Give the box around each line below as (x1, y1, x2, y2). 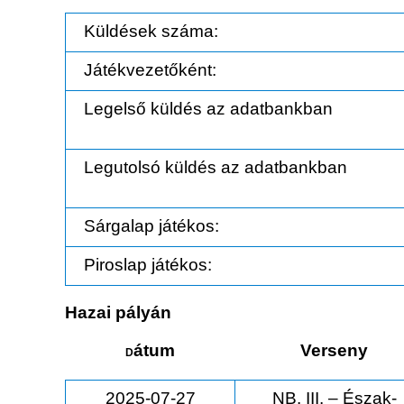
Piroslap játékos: (84, 255, 212, 275)
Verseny (299, 341, 368, 361)
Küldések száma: (84, 22, 218, 41)
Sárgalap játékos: (84, 216, 219, 236)
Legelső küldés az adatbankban (84, 99, 333, 119)
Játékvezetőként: (84, 60, 216, 80)
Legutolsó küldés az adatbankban (84, 158, 347, 178)
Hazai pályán (65, 303, 171, 323)
